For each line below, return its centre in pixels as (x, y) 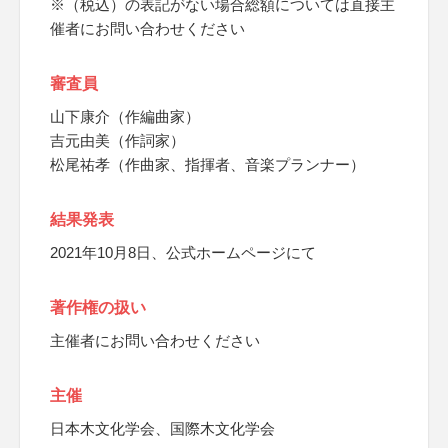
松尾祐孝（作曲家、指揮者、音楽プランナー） (207, 164)
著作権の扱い (98, 307)
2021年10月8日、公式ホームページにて (183, 252)
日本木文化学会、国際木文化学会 (162, 428)
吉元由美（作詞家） (117, 140)
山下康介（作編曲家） (125, 116)
